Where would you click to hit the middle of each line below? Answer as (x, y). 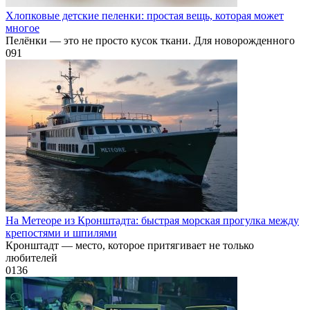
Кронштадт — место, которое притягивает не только (130, 246)
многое (22, 28)
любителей (31, 258)
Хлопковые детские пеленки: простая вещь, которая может (145, 16)
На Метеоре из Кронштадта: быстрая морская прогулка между (152, 221)
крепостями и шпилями (61, 233)
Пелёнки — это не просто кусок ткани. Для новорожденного (150, 41)
